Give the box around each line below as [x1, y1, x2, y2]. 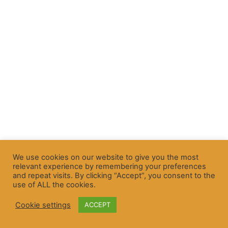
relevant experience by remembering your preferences [13, 162, 206, 171]
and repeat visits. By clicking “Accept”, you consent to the [13, 171, 215, 180]
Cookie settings [15, 200, 71, 210]
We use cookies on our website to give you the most [13, 153, 198, 162]
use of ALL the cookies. [13, 180, 96, 189]
